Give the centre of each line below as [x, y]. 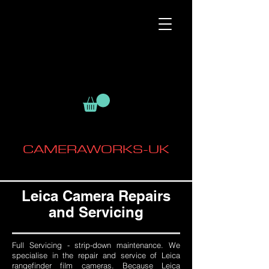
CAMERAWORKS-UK [96, 149]
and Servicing [96, 212]
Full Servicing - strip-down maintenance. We [96, 245]
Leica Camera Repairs [96, 196]
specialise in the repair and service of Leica [96, 255]
